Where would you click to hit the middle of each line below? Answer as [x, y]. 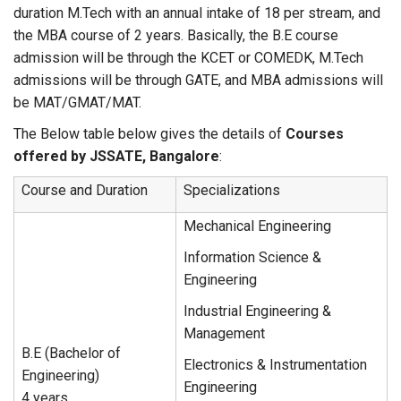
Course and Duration [85, 190]
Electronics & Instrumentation [275, 365]
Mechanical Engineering [257, 226]
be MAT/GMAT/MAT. [77, 102]
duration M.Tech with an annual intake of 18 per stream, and [197, 13]
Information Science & [252, 257]
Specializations [232, 190]
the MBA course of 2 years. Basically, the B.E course [176, 35]
